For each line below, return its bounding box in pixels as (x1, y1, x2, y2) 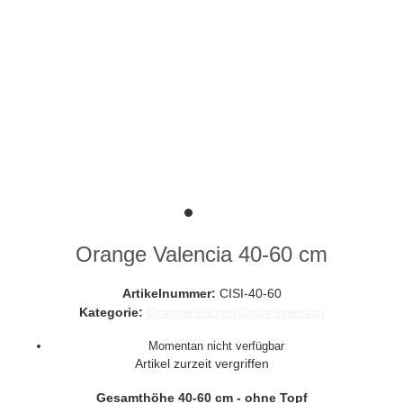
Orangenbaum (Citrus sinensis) (146, 305, 325, 319)
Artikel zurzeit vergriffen (134, 356, 269, 371)
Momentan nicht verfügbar (148, 339, 284, 353)
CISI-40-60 (219, 286, 282, 300)
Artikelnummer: (121, 286, 219, 300)
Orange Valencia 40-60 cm (76, 242, 327, 266)
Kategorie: (78, 305, 147, 319)
